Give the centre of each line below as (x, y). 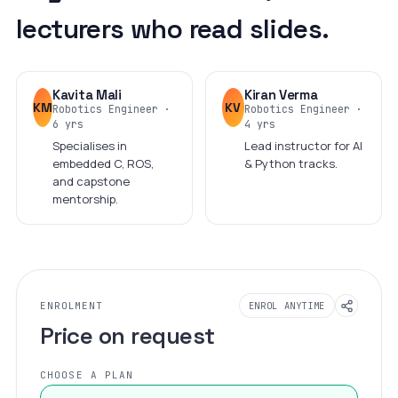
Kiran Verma (281, 95)
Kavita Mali (87, 95)
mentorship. (85, 199)
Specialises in (90, 146)
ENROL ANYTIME (287, 306)
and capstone (91, 181)
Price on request (127, 336)
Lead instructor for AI (303, 146)
